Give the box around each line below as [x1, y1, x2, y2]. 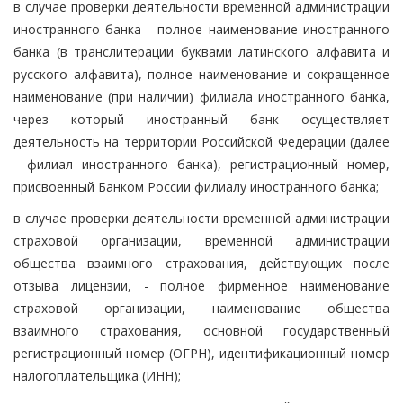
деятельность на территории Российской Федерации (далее [13, 132, 390, 150]
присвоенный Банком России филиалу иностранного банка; [13, 177, 379, 195]
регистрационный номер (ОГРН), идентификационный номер [13, 344, 390, 362]
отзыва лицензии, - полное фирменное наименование [13, 276, 390, 294]
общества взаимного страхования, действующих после [13, 254, 390, 272]
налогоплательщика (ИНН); [13, 366, 181, 384]
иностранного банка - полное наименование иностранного [13, 20, 390, 38]
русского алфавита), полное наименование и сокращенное [13, 65, 390, 83]
